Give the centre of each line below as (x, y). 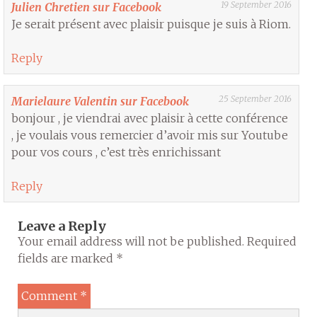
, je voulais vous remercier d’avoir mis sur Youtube (150, 135)
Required (272, 241)
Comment (51, 295)
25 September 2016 (255, 98)
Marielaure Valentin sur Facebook (100, 101)
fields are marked (67, 258)
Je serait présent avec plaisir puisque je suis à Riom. (151, 24)
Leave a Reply (62, 226)
